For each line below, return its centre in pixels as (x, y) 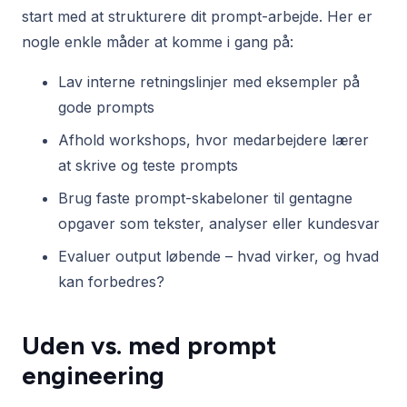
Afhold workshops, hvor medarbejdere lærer (213, 140)
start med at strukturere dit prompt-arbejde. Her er (197, 17)
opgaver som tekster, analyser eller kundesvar (219, 224)
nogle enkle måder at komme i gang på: (158, 42)
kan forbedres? (111, 282)
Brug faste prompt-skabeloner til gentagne (205, 199)
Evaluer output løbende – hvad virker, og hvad (218, 257)
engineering (93, 376)
